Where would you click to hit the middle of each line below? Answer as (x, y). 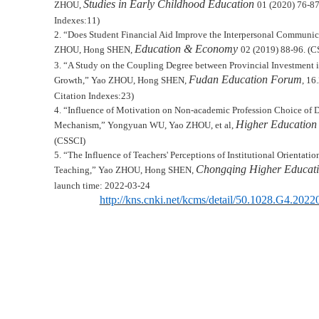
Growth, (69, 80)
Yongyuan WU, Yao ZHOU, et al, (170, 125)
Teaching (72, 170)
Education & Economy (187, 48)
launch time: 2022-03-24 (102, 185)
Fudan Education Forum (245, 79)
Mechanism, (77, 125)
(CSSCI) (69, 141)
